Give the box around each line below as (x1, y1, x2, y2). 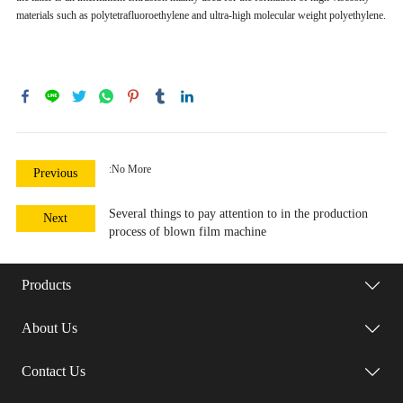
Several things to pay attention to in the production (108, 206, 368, 220)
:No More (108, 162, 151, 175)
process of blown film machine (108, 224, 266, 238)
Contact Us (22, 363, 86, 379)
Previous (33, 166, 78, 180)
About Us (22, 319, 78, 336)
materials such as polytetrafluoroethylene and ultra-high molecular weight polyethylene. (15, 8, 386, 22)
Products (22, 276, 72, 292)
